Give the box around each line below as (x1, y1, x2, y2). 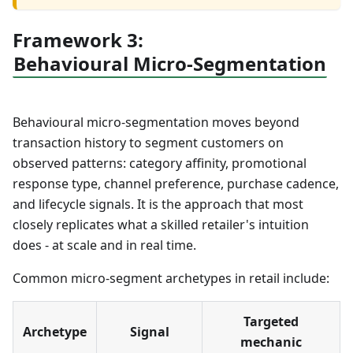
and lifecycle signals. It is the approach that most (13, 195, 303, 214)
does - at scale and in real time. (13, 236, 196, 255)
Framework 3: (13, 27, 143, 54)
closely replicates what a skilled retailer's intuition (13, 216, 309, 234)
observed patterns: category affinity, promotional (13, 154, 307, 173)
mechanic (240, 333, 302, 351)
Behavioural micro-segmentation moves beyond (13, 113, 299, 132)
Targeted (243, 313, 299, 331)
